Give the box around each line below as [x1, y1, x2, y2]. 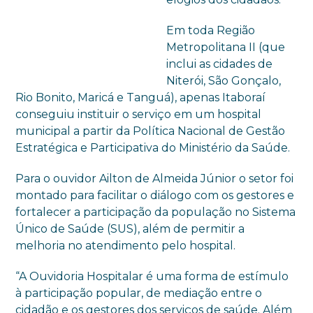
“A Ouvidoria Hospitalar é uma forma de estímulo [15, 270, 289, 283]
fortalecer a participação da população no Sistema [15, 205, 296, 219]
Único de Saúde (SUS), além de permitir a [15, 222, 245, 235]
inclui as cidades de [166, 57, 273, 71]
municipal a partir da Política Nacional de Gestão [15, 124, 286, 138]
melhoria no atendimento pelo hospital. [15, 239, 236, 252]
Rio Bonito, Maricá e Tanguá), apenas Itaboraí [15, 91, 266, 104]
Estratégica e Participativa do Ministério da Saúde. [15, 141, 291, 154]
